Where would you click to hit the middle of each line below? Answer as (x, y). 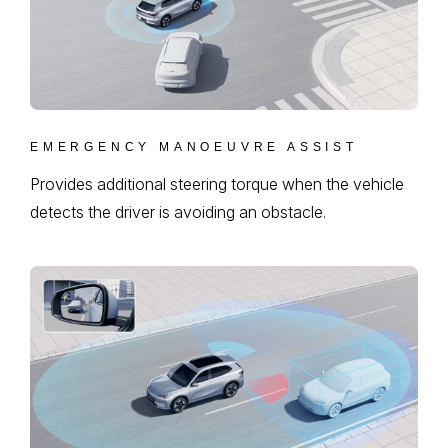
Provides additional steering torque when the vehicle (217, 184)
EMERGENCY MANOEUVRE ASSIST (194, 147)
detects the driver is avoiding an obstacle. (178, 212)
